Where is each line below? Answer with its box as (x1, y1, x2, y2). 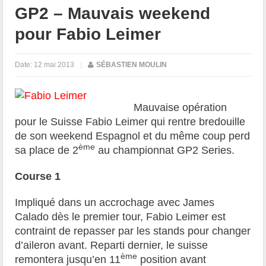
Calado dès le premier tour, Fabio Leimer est (15, 210, 226, 223)
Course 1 (15, 170, 61, 182)
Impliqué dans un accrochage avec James (15, 196, 215, 208)
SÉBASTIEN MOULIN (96, 60, 167, 69)
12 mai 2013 (34, 60, 75, 69)
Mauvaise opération (134, 101, 227, 113)
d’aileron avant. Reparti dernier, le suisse (15, 239, 208, 251)
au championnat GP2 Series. (95, 144, 235, 156)
